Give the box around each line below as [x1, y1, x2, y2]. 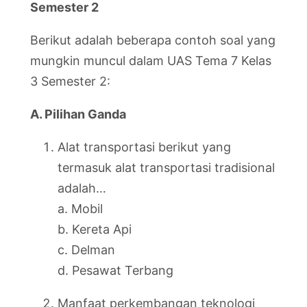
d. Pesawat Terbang [58, 263, 173, 278]
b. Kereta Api [58, 222, 132, 236]
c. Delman [58, 243, 115, 257]
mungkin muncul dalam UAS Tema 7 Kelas [30, 53, 271, 68]
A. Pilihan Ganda [30, 107, 126, 121]
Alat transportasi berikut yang [58, 140, 231, 154]
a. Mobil [58, 201, 103, 216]
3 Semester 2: [30, 74, 110, 88]
